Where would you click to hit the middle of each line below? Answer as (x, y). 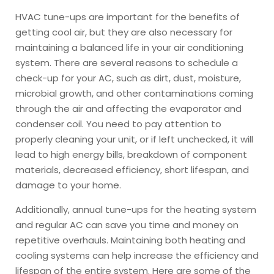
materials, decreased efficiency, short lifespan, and (132, 169)
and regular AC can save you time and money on (127, 224)
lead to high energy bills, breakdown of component (131, 154)
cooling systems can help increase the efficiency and (137, 255)
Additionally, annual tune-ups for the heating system (136, 209)
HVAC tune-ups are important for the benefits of (128, 17)
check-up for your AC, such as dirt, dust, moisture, (128, 78)
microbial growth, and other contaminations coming (134, 93)
